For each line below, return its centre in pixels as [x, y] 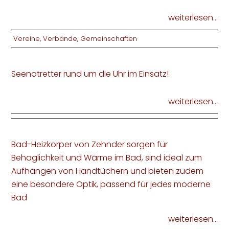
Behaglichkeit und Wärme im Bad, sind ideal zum [107, 158]
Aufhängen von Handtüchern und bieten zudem [108, 171]
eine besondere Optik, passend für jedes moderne [111, 185]
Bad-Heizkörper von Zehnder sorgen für [90, 145]
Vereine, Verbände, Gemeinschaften [75, 38]
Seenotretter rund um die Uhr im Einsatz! [90, 74]
